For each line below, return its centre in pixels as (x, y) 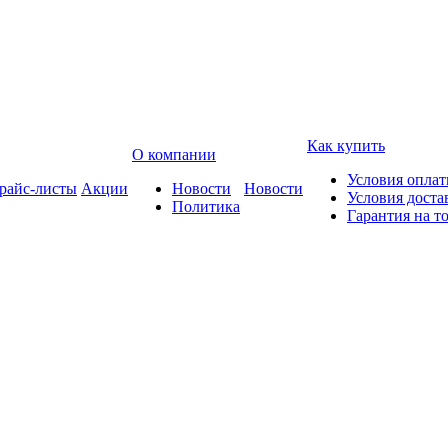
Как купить (346, 145)
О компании (174, 154)
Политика (206, 206)
